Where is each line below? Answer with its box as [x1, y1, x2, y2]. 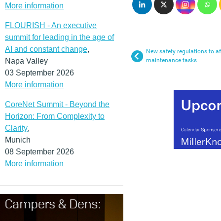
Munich [5, 135, 31, 144]
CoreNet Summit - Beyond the [5, 100, 110, 109]
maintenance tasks [146, 57, 197, 64]
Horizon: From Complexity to [5, 111, 105, 120]
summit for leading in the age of [5, 33, 114, 41]
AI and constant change [5, 44, 87, 53]
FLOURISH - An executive [5, 21, 97, 30]
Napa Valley [5, 56, 48, 65]
